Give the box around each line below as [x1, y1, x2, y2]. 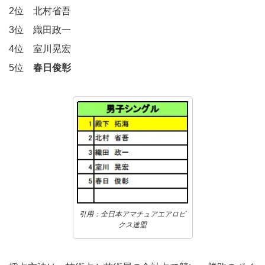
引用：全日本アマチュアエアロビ [79, 210, 186, 219]
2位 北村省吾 [9, 6, 71, 17]
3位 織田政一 [9, 25, 71, 35]
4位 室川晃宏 [9, 44, 71, 54]
